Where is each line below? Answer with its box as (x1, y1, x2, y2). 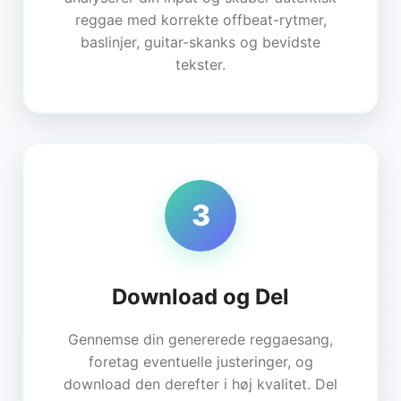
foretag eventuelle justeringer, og (88, 352, 313, 371)
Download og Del (112, 283, 289, 310)
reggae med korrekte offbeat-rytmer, (74, 10, 327, 29)
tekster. (175, 55, 226, 73)
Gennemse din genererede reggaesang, (68, 329, 333, 348)
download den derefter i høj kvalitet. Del (64, 374, 337, 393)
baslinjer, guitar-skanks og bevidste (81, 32, 320, 51)
